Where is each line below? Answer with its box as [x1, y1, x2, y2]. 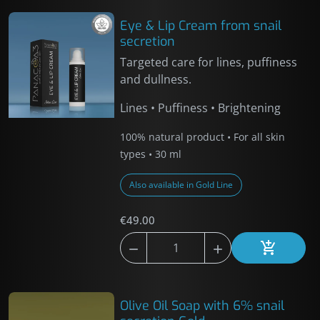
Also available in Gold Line [129, 179, 234, 191]
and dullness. [120, 71, 192, 87]
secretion [120, 33, 176, 50]
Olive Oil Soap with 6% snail [120, 297, 285, 314]
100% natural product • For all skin [120, 130, 286, 144]
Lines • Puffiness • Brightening [120, 100, 281, 116]
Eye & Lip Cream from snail [120, 17, 282, 34]
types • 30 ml [120, 147, 182, 161]
